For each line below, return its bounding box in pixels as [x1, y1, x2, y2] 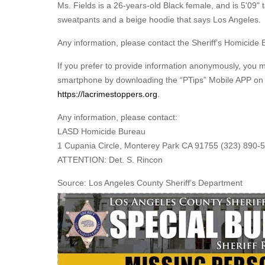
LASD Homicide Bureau [57, 127, 146, 136]
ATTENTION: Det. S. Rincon [57, 155, 163, 164]
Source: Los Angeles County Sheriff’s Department [57, 178, 243, 188]
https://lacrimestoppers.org [57, 89, 157, 99]
